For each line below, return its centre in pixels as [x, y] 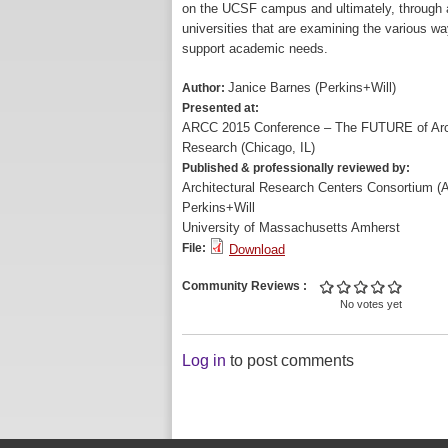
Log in [204, 360]
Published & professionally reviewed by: [297, 168]
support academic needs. [255, 48]
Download [257, 250]
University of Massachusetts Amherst [291, 228]
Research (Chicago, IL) [248, 148]
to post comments [290, 360]
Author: [205, 88]
